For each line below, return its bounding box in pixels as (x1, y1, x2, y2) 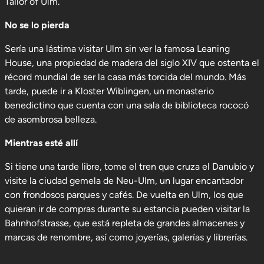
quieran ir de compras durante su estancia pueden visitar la (4, 203, 250, 214)
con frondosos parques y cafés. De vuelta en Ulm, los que (4, 189, 243, 200)
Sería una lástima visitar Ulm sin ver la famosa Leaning (4, 43, 230, 54)
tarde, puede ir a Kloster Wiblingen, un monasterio (4, 85, 214, 97)
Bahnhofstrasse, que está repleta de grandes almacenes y (4, 217, 245, 229)
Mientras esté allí (4, 137, 78, 148)
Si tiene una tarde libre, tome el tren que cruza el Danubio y (4, 161, 254, 172)
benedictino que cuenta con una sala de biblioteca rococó (4, 100, 249, 111)
